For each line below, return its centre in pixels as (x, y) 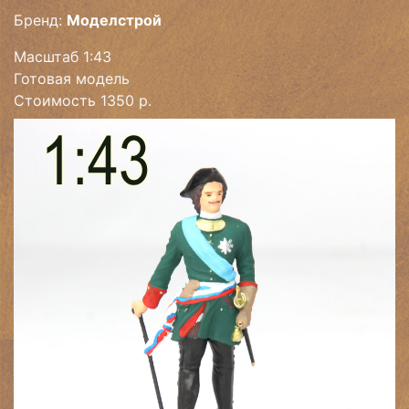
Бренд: (40, 20)
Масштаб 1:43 (63, 57)
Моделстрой (114, 20)
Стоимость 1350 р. (83, 100)
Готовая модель (72, 79)
